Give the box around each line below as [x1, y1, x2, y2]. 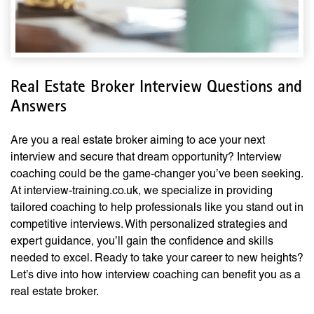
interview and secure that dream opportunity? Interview [11, 150, 282, 163]
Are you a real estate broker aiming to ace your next [11, 133, 265, 146]
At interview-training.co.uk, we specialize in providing [11, 184, 273, 197]
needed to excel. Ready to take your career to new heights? [11, 251, 303, 264]
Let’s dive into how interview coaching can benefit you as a [11, 268, 301, 281]
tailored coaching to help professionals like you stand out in [11, 200, 303, 214]
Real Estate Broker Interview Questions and [11, 80, 302, 97]
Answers [11, 100, 67, 116]
